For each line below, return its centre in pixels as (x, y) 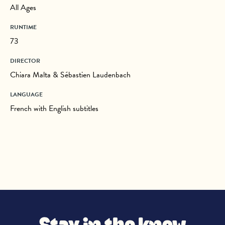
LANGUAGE (26, 94)
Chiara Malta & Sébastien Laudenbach (70, 75)
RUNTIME (23, 27)
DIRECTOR (25, 61)
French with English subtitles (54, 108)
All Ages (23, 8)
